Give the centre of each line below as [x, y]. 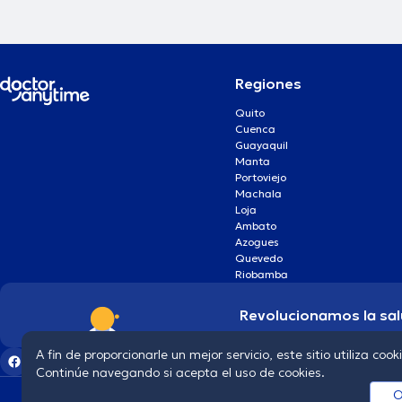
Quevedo [259, 258]
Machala [259, 193]
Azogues [258, 241]
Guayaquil [262, 144]
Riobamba [262, 274]
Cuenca [256, 128]
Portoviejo [261, 177]
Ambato [256, 225]
